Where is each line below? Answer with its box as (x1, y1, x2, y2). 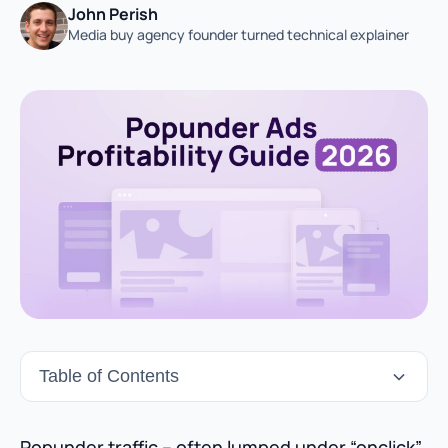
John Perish (68, 3, 158, 25)
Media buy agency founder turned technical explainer (68, 25, 409, 44)
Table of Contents (39, 366, 179, 387)
